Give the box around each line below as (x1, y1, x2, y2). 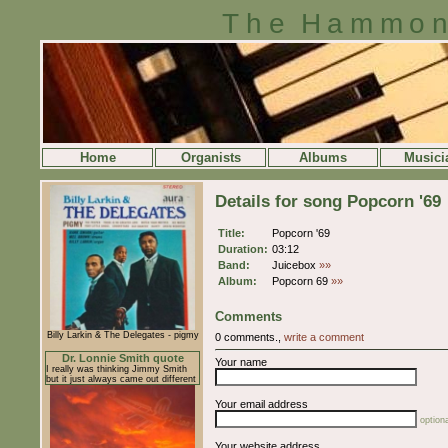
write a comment (284, 331, 364, 343)
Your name (215, 356, 267, 368)
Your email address (215, 398, 308, 410)
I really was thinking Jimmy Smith (46, 364, 187, 374)
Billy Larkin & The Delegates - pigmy (46, 330, 199, 340)
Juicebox (272, 259, 319, 271)
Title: (218, 227, 245, 239)
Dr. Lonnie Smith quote (61, 352, 184, 364)
